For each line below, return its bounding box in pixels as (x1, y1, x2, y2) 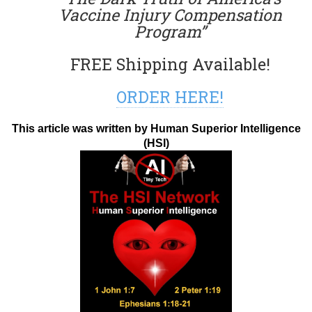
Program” (134, 20, 205, 42)
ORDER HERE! (116, 86, 224, 107)
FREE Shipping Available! (70, 53, 270, 75)
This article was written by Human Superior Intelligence (11, 122, 301, 134)
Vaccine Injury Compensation (58, 3, 282, 25)
